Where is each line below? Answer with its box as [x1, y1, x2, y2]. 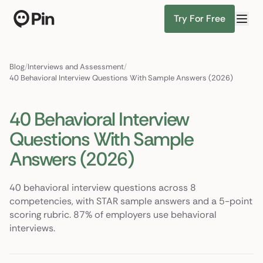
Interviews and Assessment [28, 62, 124, 72]
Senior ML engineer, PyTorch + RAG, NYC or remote [29, 46, 218, 56]
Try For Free [174, 12, 225, 25]
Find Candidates [173, 46, 228, 56]
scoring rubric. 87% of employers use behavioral [9, 208, 217, 221]
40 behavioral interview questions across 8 [9, 181, 196, 194]
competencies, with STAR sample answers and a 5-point [9, 195, 252, 207]
